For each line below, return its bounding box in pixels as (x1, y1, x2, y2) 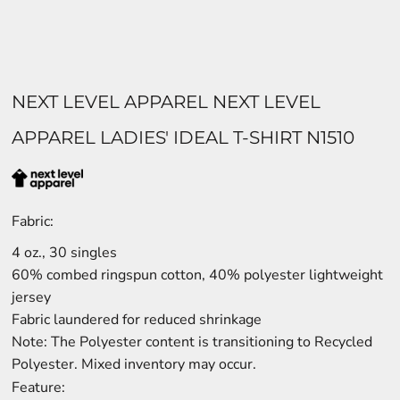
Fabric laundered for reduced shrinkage (12, 310, 262, 329)
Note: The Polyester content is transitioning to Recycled (12, 332, 372, 352)
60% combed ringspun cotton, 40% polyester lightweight (12, 265, 383, 285)
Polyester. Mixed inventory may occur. (12, 354, 256, 374)
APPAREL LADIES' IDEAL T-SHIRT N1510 (12, 127, 354, 148)
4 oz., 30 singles (12, 243, 117, 262)
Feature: (12, 378, 65, 397)
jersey (12, 287, 51, 307)
